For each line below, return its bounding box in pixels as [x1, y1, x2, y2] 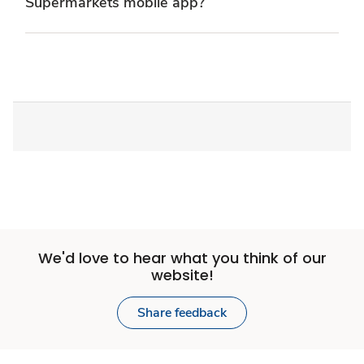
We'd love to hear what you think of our [37, 247, 327, 268]
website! [150, 264, 214, 285]
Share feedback [137, 303, 227, 322]
